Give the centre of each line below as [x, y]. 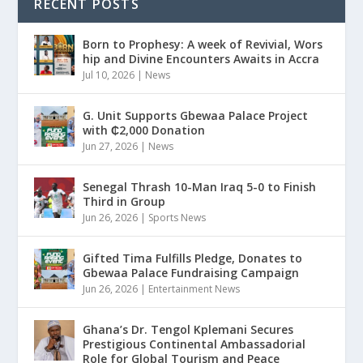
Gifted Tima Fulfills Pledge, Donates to [193, 258]
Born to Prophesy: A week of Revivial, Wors [203, 44]
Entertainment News [194, 288]
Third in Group [124, 201]
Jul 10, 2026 [109, 75]
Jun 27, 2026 [111, 146]
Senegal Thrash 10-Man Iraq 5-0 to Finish [200, 186]
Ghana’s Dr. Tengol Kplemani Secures [188, 329]
